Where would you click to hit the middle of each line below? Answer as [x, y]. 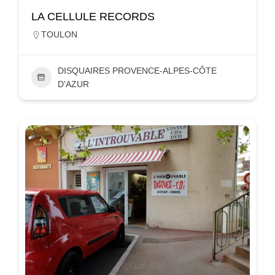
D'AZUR [73, 84]
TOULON [59, 34]
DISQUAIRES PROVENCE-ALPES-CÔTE [137, 70]
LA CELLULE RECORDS [93, 16]
